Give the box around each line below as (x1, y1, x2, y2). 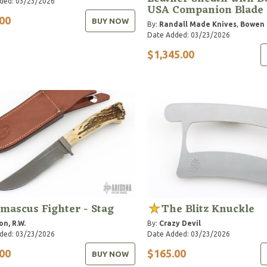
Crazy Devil (159, 219, 201, 227)
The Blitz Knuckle (161, 199, 254, 219)
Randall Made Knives (159, 20, 237, 28)
